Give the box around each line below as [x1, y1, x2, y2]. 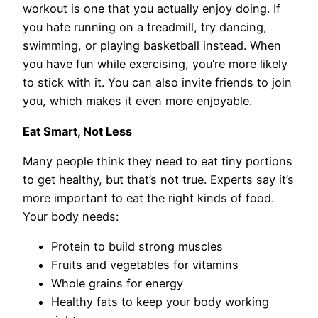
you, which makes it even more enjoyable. [23, 94, 252, 109]
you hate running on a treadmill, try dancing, [23, 20, 267, 35]
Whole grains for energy [51, 276, 183, 291]
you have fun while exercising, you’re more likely [23, 57, 287, 72]
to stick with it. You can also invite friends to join [23, 75, 292, 90]
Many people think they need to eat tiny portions [23, 154, 292, 169]
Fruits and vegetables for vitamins [51, 258, 238, 273]
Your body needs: [23, 209, 119, 224]
